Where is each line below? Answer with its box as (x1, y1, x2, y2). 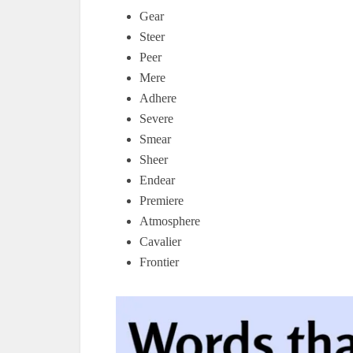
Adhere (139, 91, 176, 105)
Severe (139, 112, 173, 125)
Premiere (139, 194, 184, 207)
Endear (139, 173, 175, 187)
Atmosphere (139, 214, 200, 228)
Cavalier (139, 235, 181, 248)
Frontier (139, 255, 179, 269)
